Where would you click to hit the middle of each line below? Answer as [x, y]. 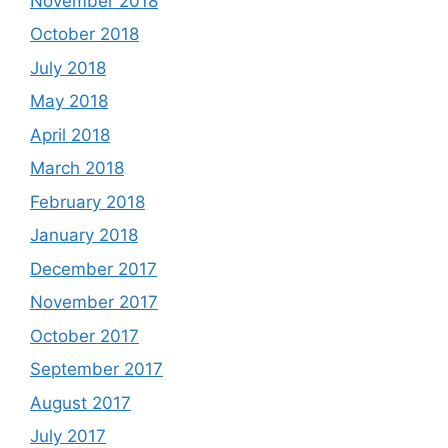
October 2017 [84, 335]
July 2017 [68, 436]
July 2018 [68, 67]
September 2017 [96, 369]
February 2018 [87, 201]
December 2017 [93, 268]
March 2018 [77, 168]
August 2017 [80, 402]
